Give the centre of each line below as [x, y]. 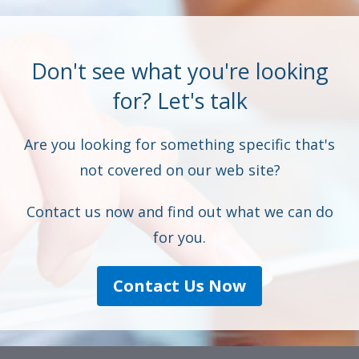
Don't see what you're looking [179, 71]
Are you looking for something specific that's [179, 144]
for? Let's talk [179, 101]
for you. [179, 237]
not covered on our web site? [179, 170]
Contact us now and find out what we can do [179, 212]
